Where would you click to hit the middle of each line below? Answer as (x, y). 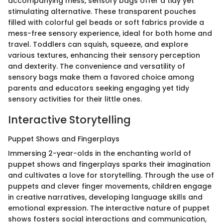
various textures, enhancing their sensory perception (104, 56)
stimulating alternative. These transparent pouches (102, 12)
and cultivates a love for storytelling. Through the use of (111, 175)
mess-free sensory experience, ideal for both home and (110, 34)
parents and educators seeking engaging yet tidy (99, 88)
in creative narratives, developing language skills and (105, 197)
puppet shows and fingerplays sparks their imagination (109, 164)
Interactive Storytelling (69, 120)
